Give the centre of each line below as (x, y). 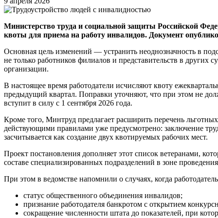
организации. (26, 69)
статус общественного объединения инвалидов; (103, 195)
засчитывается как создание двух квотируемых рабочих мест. (106, 137)
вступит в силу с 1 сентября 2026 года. (68, 103)
